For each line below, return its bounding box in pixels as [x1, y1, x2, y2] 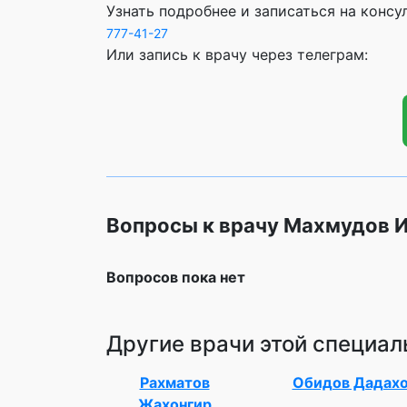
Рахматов [139, 372, 210, 392]
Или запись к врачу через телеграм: [106, 45, 368, 64]
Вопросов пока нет [106, 267, 245, 286]
